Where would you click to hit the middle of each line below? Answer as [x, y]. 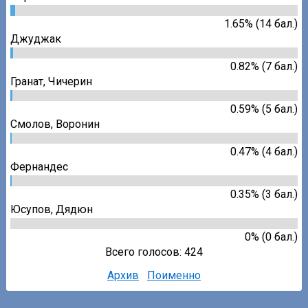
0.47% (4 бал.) [264, 151]
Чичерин [70, 81]
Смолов [31, 124]
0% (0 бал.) [271, 236]
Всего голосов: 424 [154, 252]
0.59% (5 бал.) [264, 109]
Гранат [27, 81]
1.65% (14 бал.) [261, 23]
